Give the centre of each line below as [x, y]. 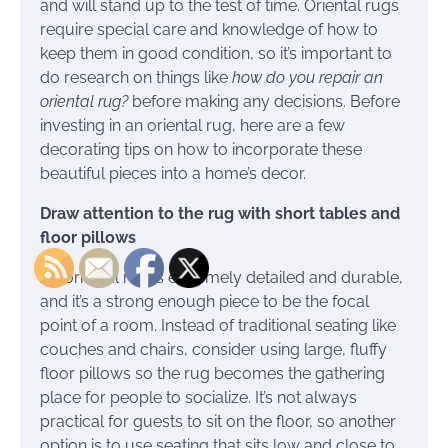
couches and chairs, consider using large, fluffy [213, 349]
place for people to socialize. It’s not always [198, 397]
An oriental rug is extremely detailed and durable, [221, 277]
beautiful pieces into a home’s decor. [173, 173]
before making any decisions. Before [266, 101]
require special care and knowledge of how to [209, 29]
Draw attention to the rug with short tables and [220, 213]
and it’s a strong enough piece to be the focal [204, 301]
